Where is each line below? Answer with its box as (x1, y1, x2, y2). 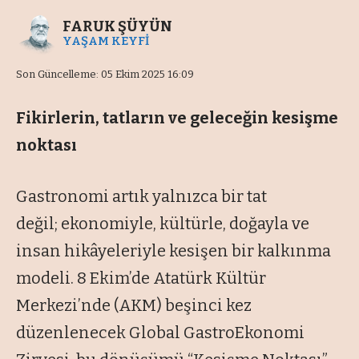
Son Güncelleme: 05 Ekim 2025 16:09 (16, 68, 194, 81)
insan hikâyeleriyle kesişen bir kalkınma (16, 241, 331, 261)
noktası (16, 135, 77, 155)
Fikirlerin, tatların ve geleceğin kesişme (16, 108, 338, 128)
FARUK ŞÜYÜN (63, 18, 172, 36)
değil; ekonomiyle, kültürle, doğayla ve (16, 214, 309, 234)
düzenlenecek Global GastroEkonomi (16, 323, 305, 343)
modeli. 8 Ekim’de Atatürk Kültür (16, 268, 266, 288)
